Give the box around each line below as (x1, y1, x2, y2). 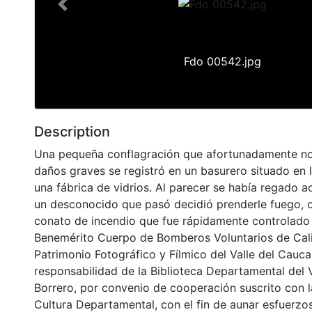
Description (34, 123, 110, 140)
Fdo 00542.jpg (183, 54, 261, 68)
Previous (61, 4, 107, 19)
